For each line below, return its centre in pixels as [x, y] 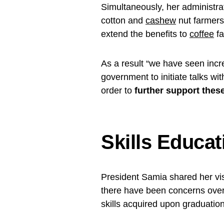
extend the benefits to [145, 34]
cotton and [123, 20]
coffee [202, 34]
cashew [161, 20]
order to [118, 90]
